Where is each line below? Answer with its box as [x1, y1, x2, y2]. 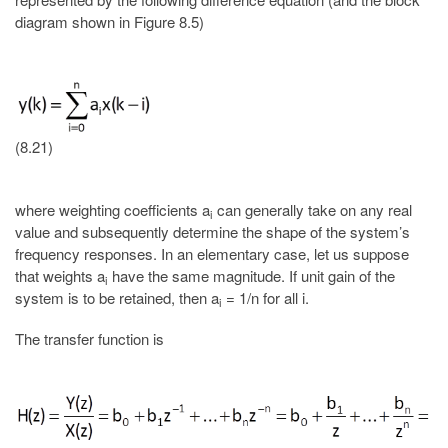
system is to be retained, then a [15, 286, 219, 308]
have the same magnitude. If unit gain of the [108, 264, 395, 286]
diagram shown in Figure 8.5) [15, 11, 204, 33]
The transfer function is [15, 327, 164, 349]
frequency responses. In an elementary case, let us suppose [15, 242, 409, 264]
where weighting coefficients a [15, 198, 210, 220]
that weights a [15, 264, 105, 286]
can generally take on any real [213, 198, 412, 220]
